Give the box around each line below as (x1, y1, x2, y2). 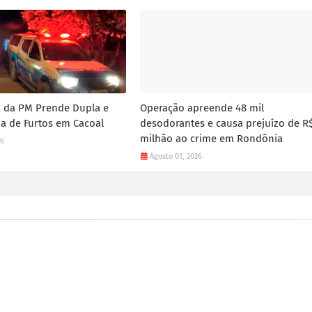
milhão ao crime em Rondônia (139, 132, 283, 145)
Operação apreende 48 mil (139, 101, 264, 114)
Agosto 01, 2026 (149, 151, 202, 161)
